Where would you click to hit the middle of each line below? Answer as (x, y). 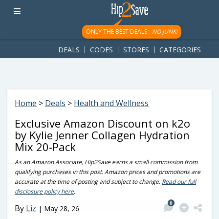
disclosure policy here (44, 191)
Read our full (179, 182)
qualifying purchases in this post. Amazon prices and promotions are (108, 172)
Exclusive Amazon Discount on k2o (102, 123)
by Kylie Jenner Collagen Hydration (102, 135)
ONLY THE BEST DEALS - (119, 32)
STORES (136, 50)
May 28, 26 (62, 208)
